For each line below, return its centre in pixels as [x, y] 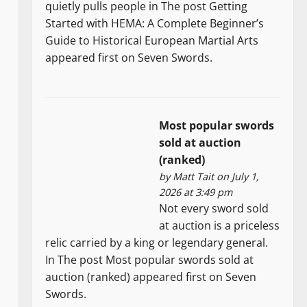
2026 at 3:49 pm [196, 192]
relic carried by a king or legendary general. [157, 242]
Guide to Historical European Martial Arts [152, 40]
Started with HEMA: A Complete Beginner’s [155, 23]
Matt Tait [194, 176]
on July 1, [237, 176]
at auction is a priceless [220, 225]
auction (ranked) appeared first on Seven [151, 277]
